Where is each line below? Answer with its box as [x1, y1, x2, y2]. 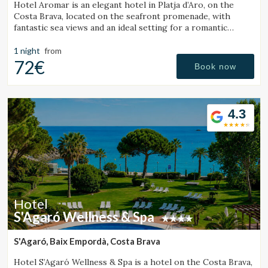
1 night [14, 45, 40, 56]
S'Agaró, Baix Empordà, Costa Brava [14, 236, 160, 247]
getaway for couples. [14, 33, 97, 45]
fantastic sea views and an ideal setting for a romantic [14, 22, 227, 33]
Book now [194, 62, 236, 72]
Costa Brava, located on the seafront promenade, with [14, 11, 230, 22]
